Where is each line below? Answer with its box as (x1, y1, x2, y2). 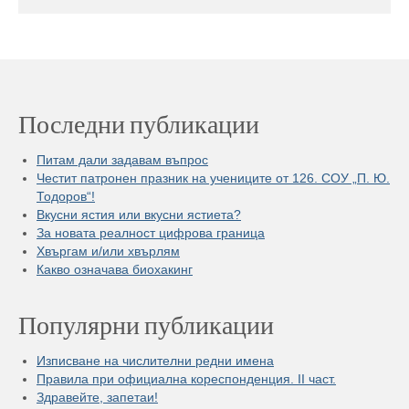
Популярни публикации (18, 309, 274, 340)
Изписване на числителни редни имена (37, 353, 274, 368)
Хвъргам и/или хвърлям (37, 244, 180, 258)
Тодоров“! (37, 189, 95, 204)
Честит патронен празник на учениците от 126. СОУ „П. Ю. (37, 171, 390, 185)
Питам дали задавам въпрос (37, 152, 208, 167)
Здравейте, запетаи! (37, 390, 158, 404)
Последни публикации (18, 108, 259, 139)
